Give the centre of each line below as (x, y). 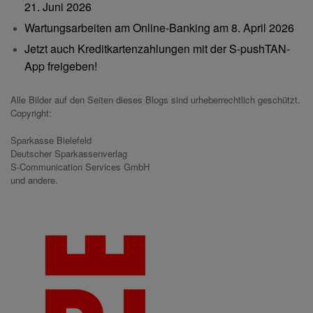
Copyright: (31, 112)
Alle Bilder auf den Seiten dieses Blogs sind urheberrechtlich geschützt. (155, 99)
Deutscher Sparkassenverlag (69, 153)
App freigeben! (61, 66)
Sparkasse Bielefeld (51, 140)
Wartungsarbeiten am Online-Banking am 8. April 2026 (159, 27)
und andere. (34, 180)
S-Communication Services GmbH (80, 166)
